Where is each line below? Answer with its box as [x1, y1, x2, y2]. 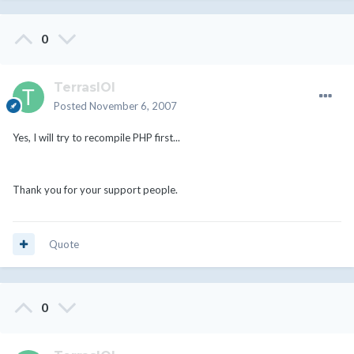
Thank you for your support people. [13, 183, 178, 196]
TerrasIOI [54, 79, 115, 95]
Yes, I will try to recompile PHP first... [13, 130, 180, 144]
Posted [54, 99, 89, 112]
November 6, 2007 [89, 99, 177, 112]
